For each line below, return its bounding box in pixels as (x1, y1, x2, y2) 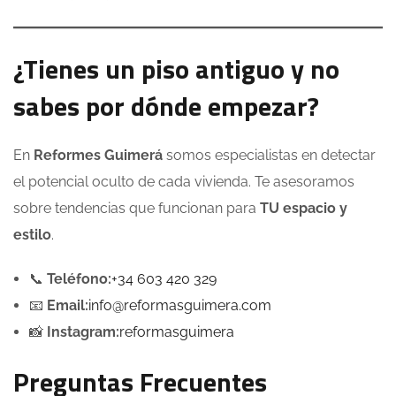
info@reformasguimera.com (88, 297, 271, 315)
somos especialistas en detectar (163, 147, 376, 164)
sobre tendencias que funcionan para (13, 200, 260, 217)
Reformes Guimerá (34, 147, 163, 164)
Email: (47, 297, 88, 315)
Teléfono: (47, 270, 111, 288)
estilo (13, 226, 51, 244)
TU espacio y (260, 200, 347, 217)
